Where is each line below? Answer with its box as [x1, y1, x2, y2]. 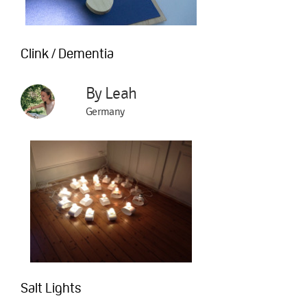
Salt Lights [21, 280, 82, 295]
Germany [86, 106, 125, 118]
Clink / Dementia [21, 46, 114, 61]
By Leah [86, 84, 137, 103]
